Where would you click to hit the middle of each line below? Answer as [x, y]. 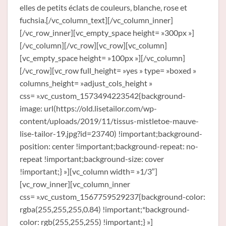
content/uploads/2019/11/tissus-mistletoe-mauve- [109, 121]
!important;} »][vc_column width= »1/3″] [89, 172]
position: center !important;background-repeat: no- [109, 146]
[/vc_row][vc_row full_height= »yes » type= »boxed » [108, 71]
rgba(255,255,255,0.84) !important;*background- [105, 209]
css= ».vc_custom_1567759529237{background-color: [112, 197]
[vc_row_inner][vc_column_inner [75, 184]
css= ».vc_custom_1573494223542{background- [103, 96]
